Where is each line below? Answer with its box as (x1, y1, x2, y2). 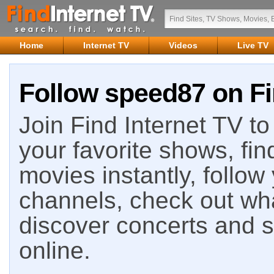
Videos (169, 40, 198, 50)
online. (19, 237, 91, 264)
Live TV (237, 40, 268, 50)
